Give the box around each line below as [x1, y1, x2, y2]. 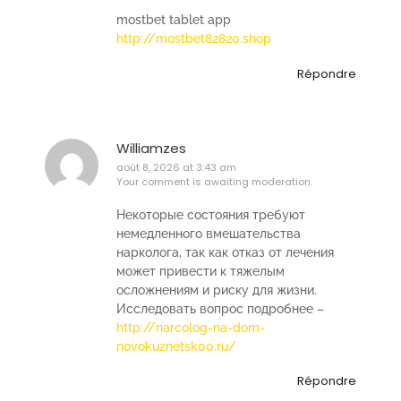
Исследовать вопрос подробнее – [116, 301, 324, 316]
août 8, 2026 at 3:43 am [116, 159, 236, 175]
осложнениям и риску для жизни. [116, 282, 317, 297]
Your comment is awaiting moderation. [116, 174, 312, 189]
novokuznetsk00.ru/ [116, 338, 236, 354]
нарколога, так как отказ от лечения [116, 244, 334, 260]
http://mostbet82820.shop [116, 31, 271, 47]
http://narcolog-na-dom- [116, 320, 265, 335]
